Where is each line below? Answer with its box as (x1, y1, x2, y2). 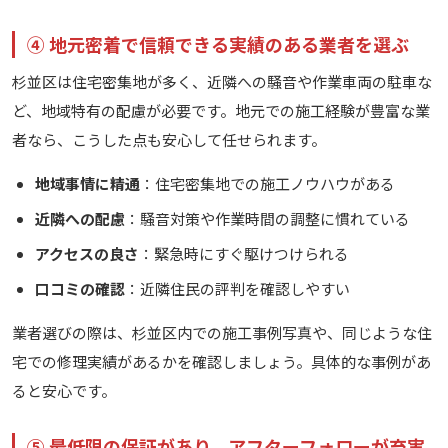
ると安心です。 (12, 379, 116, 401)
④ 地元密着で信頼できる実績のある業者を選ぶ (27, 30, 409, 57)
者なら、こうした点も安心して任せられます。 (12, 128, 326, 150)
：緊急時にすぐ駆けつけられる (138, 242, 349, 264)
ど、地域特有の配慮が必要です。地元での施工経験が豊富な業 (12, 99, 430, 121)
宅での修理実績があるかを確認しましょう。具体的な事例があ (12, 350, 431, 372)
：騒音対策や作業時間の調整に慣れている (124, 207, 410, 229)
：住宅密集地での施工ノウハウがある (139, 172, 395, 194)
